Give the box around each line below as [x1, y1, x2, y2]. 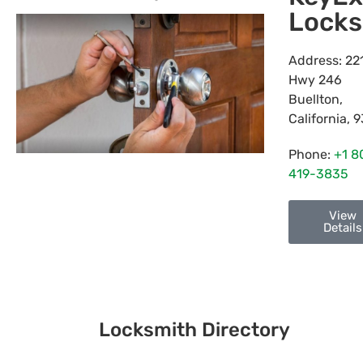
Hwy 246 [288, 72, 342, 88]
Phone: [288, 147, 334, 163]
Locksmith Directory [99, 318, 290, 341]
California [288, 111, 347, 127]
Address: [288, 53, 345, 69]
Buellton [288, 92, 340, 108]
